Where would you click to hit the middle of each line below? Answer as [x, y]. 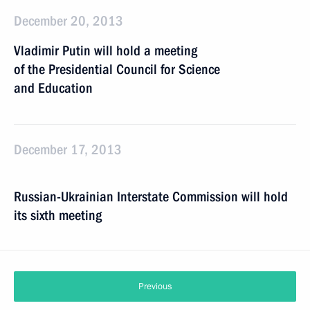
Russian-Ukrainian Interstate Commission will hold [151, 197]
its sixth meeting [58, 215]
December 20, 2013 [69, 21]
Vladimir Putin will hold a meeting [106, 51]
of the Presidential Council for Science [117, 69]
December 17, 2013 [68, 149]
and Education [53, 88]
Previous [155, 286]
